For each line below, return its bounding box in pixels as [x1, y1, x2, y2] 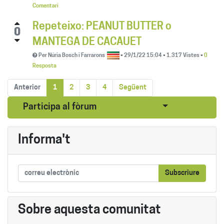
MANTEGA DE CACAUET [32, 36, 141, 47]
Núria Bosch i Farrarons [48, 52, 105, 58]
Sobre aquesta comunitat [18, 203, 161, 216]
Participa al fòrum [23, 102, 97, 111]
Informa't [18, 133, 70, 146]
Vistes [182, 52, 201, 58]
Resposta [32, 63, 56, 69]
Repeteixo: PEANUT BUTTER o [32, 21, 171, 32]
